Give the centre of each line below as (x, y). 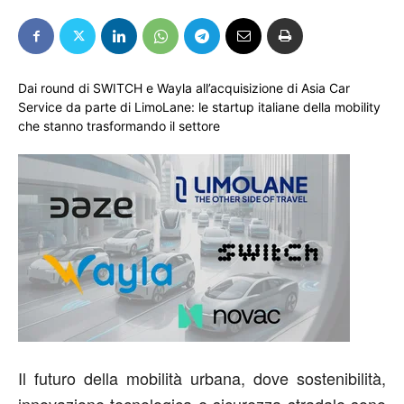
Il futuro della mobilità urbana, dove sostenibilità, (202, 378)
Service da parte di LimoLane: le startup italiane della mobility (199, 107)
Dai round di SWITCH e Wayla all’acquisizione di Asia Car (184, 88)
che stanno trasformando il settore (119, 126)
